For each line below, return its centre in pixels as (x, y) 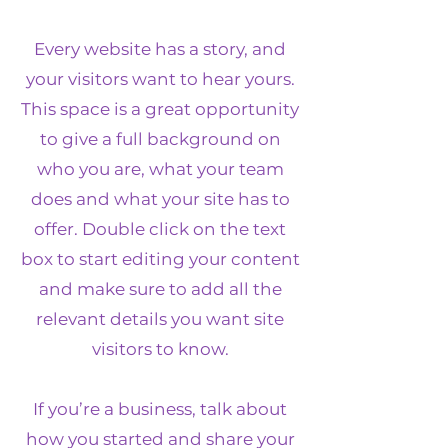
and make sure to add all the (160, 289)
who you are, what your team (160, 169)
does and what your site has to (160, 199)
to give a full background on (160, 139)
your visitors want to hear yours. (160, 79)
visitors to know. (160, 349)
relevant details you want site (160, 319)
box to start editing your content (160, 259)
